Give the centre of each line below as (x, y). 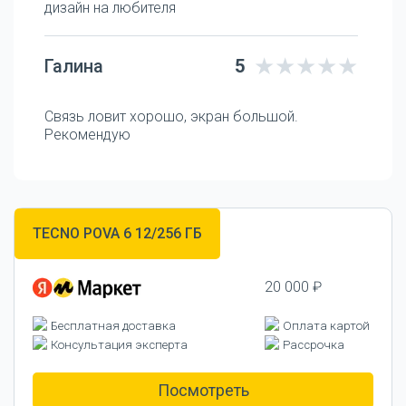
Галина (74, 66)
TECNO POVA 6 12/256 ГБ (117, 233)
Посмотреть (203, 390)
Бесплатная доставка (113, 325)
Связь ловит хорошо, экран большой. (171, 116)
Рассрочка (314, 344)
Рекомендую (87, 134)
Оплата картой (326, 325)
